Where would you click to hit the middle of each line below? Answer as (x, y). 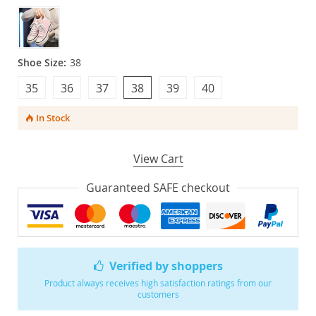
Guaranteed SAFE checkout (158, 188)
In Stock (53, 118)
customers (158, 294)
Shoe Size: (42, 62)
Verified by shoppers (166, 266)
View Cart (158, 159)
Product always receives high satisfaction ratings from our (158, 282)
